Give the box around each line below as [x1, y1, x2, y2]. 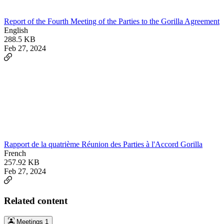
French [4, 149, 26, 158]
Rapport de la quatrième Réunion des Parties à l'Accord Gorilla [4, 140, 202, 149]
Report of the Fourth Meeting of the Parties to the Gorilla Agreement [4, 17, 219, 26]
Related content [4, 195, 67, 206]
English [4, 26, 28, 35]
